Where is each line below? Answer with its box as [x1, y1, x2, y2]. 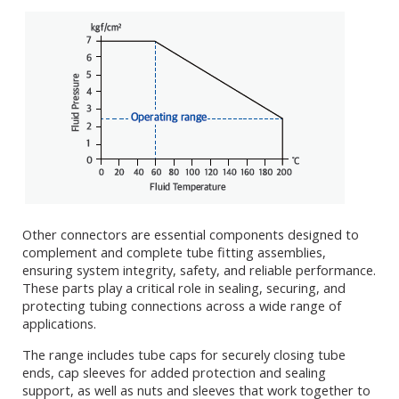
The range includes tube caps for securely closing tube [22, 345, 346, 363]
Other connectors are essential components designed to [22, 224, 359, 243]
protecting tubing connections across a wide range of [22, 296, 341, 314]
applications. [22, 313, 96, 332]
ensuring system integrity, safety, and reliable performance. [22, 260, 376, 279]
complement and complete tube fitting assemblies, [22, 242, 326, 261]
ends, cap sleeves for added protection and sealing [22, 362, 326, 381]
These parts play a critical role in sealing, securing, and [22, 278, 346, 297]
